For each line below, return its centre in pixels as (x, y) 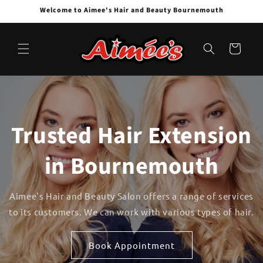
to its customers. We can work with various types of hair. (131, 212)
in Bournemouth (131, 167)
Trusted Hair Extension (131, 136)
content (35, 18)
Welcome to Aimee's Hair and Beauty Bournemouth (131, 10)
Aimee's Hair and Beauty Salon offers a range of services (131, 196)
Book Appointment (131, 245)
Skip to (33, 8)
